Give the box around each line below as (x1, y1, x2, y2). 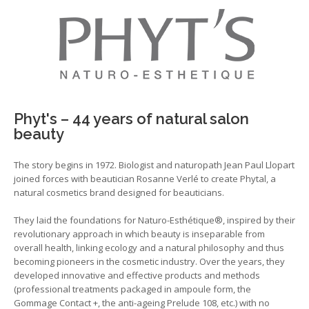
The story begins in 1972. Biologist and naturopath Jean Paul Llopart (14, 158, 295, 171)
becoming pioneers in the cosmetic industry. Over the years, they (14, 255, 285, 268)
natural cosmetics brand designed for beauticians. (14, 186, 224, 199)
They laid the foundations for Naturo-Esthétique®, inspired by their (14, 213, 295, 226)
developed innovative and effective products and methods (14, 268, 260, 281)
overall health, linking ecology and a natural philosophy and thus (14, 241, 284, 254)
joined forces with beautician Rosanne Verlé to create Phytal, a (14, 172, 276, 185)
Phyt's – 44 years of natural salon (14, 109, 249, 128)
